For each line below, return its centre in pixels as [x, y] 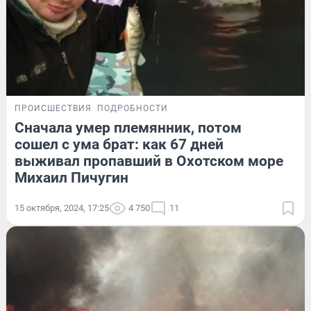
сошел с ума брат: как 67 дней [119, 144]
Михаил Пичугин [72, 177]
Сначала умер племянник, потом [128, 127]
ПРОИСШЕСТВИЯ [53, 108]
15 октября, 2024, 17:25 [62, 208]
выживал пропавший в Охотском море [149, 161]
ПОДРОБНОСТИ [133, 108]
